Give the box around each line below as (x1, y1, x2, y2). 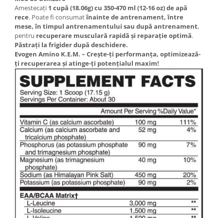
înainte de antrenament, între (86, 12, 183, 21)
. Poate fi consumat (29, 12, 86, 21)
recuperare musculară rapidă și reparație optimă (36, 31, 192, 40)
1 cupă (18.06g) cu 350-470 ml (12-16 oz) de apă (48, 3, 187, 12)
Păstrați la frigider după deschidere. (15, 40, 128, 49)
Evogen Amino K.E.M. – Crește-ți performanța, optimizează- (15, 49, 200, 58)
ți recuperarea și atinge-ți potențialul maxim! (15, 58, 159, 68)
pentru (15, 31, 36, 40)
